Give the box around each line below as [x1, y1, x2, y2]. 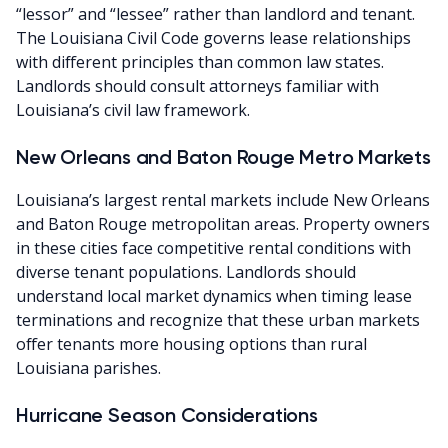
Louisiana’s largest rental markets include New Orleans [16, 188, 430, 211]
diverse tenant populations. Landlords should [16, 260, 356, 283]
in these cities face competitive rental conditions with [16, 236, 411, 259]
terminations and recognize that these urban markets [16, 308, 420, 331]
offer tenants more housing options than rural [16, 332, 367, 355]
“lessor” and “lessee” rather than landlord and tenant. [16, 2, 415, 25]
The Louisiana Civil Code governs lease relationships [16, 26, 411, 49]
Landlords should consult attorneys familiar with [16, 74, 379, 97]
